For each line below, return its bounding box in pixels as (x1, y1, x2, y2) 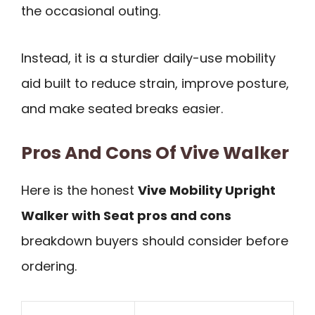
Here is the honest (21, 181, 138, 200)
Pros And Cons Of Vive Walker (21, 141, 289, 166)
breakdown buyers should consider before (21, 232, 288, 250)
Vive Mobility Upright (138, 181, 276, 200)
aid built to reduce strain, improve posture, (21, 74, 289, 92)
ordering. (21, 257, 77, 276)
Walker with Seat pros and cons (21, 207, 231, 225)
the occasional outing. (21, 2, 160, 20)
